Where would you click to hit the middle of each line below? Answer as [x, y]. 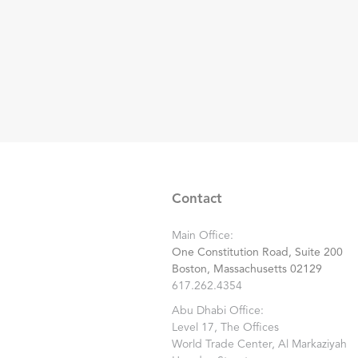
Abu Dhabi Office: [217, 311]
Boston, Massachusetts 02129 [247, 269]
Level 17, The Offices [225, 328]
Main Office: [202, 236]
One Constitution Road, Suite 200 [257, 253]
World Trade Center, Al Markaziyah [259, 344]
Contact [197, 199]
